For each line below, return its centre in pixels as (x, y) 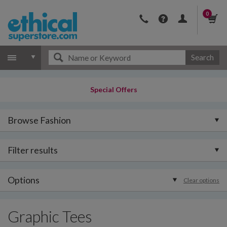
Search (202, 57)
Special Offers (113, 89)
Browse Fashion (39, 120)
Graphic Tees (50, 217)
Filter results (33, 150)
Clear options (201, 180)
